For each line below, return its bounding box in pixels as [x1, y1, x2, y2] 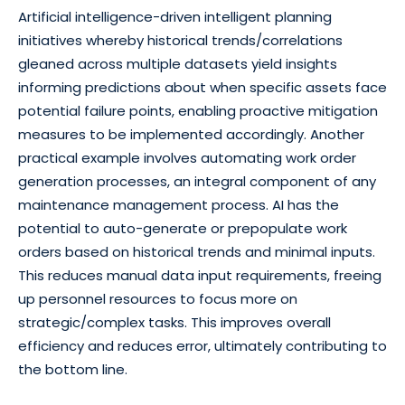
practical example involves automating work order [18, 148, 356, 168]
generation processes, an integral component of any [18, 172, 376, 192]
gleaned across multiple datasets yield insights [18, 54, 337, 74]
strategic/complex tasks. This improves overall [18, 313, 331, 333]
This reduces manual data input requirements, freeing [18, 266, 381, 286]
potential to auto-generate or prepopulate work [18, 219, 347, 239]
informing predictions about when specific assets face [18, 78, 387, 98]
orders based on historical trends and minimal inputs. [18, 242, 375, 262]
